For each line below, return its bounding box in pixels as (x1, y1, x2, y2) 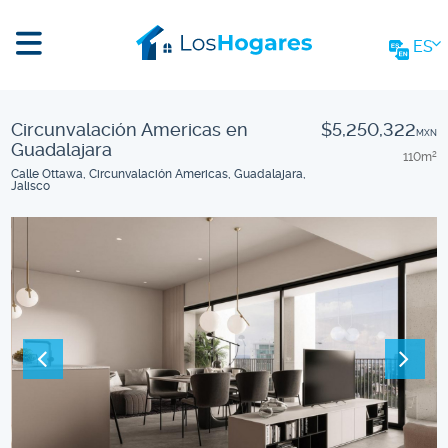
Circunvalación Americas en (11, 119, 249, 140)
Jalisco (11, 179, 51, 193)
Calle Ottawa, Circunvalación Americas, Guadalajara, (11, 167, 307, 181)
